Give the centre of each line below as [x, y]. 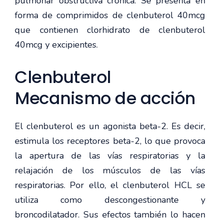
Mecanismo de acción [105, 98]
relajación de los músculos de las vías [110, 170]
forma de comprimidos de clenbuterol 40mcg [110, 15]
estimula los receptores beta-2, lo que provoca [110, 141]
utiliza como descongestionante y [110, 200]
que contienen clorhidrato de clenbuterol [110, 30]
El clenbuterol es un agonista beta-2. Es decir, [110, 126]
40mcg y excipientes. [56, 44]
